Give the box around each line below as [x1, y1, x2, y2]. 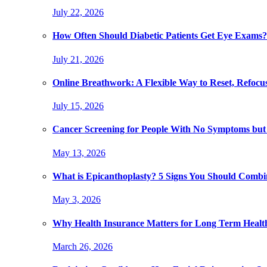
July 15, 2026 [52, 101, 104, 111]
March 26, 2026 [52, 241, 113, 252]
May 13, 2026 [52, 147, 105, 158]
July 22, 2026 [52, 7, 104, 18]
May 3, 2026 [52, 194, 101, 205]
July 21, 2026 [52, 54, 104, 64]
